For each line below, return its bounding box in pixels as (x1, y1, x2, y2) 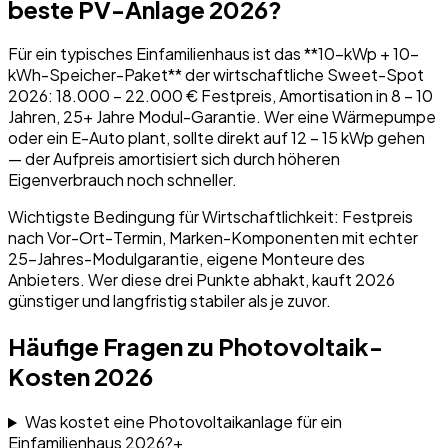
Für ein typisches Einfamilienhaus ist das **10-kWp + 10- (8, 43, 419, 65)
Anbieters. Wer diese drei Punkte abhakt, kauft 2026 (8, 269, 395, 291)
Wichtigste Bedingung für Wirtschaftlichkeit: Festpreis (8, 206, 413, 228)
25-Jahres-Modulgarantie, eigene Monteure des (8, 248, 365, 270)
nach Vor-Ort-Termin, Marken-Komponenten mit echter (8, 227, 418, 249)
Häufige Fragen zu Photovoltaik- (8, 331, 383, 362)
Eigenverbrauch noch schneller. (8, 169, 237, 191)
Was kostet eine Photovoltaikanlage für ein (24, 411, 342, 433)
